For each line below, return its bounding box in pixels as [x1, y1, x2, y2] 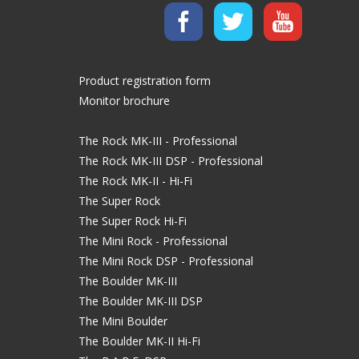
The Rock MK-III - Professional [79, 132, 237, 148]
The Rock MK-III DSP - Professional [79, 152, 263, 168]
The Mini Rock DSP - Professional [79, 252, 253, 268]
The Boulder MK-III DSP [79, 292, 203, 309]
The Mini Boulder [79, 313, 167, 329]
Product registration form [79, 72, 211, 88]
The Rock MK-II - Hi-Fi [79, 172, 192, 188]
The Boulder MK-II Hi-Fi [79, 333, 200, 349]
